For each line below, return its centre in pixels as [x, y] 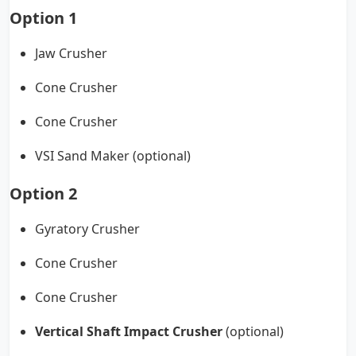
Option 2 [43, 194]
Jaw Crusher [71, 54]
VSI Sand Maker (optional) [113, 156]
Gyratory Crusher [87, 229]
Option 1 [43, 18]
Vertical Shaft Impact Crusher [129, 332]
